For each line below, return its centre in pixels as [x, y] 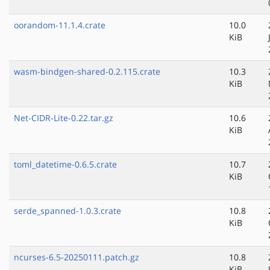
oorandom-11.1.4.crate [60, 25]
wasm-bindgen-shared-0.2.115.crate [87, 72]
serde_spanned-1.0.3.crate [67, 211]
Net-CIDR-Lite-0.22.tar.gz [64, 118]
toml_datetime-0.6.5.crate [65, 165]
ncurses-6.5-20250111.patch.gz [77, 257]
